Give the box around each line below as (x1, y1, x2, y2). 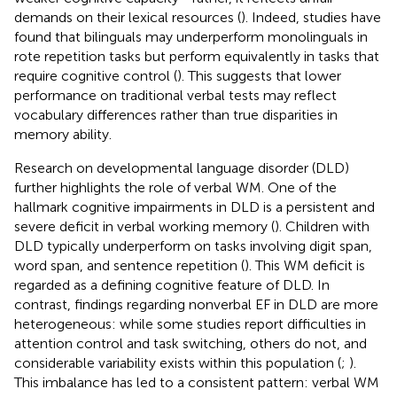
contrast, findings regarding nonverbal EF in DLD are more (14, 295, 378, 313)
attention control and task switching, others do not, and (14, 334, 367, 352)
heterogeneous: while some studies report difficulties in (14, 315, 366, 332)
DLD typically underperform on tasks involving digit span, (14, 237, 372, 254)
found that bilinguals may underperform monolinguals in (14, 27, 368, 45)
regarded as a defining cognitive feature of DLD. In (14, 276, 330, 293)
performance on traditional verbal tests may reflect (14, 86, 337, 104)
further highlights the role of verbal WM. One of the (14, 178, 337, 196)
